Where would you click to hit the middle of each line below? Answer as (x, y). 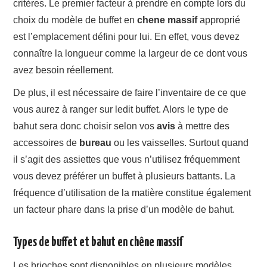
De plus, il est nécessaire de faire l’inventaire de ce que (130, 93)
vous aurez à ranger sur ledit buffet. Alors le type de (121, 110)
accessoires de (46, 143)
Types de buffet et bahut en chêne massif (98, 243)
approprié (219, 20)
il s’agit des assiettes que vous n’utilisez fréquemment (127, 160)
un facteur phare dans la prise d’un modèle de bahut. (124, 210)
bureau (96, 143)
